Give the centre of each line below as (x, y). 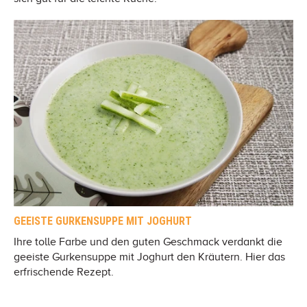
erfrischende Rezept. (64, 272)
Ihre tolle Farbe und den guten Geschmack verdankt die (148, 242)
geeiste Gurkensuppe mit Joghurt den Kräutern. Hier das (149, 257)
